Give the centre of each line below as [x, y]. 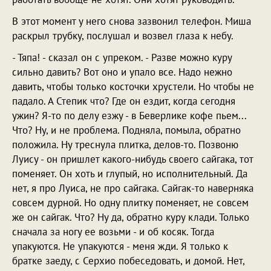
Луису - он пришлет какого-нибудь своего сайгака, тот [132, 159]
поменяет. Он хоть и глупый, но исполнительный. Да [130, 174]
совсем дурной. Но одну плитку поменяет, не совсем [130, 203]
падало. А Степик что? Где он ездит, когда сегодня [124, 101]
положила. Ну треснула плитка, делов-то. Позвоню [125, 145]
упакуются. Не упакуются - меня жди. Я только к [120, 246]
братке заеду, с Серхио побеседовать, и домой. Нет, [128, 261]
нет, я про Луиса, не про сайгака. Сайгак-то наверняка [133, 188]
